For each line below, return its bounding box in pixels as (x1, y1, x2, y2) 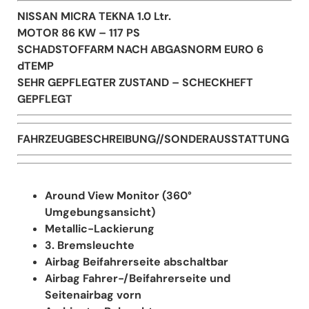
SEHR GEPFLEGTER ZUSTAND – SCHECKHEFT (17, 74, 253, 90)
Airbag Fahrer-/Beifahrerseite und (45, 270, 230, 286)
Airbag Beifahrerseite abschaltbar (45, 254, 228, 269)
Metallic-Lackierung (45, 221, 154, 236)
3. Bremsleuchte (45, 237, 134, 252)
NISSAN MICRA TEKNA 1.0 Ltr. (17, 8, 171, 23)
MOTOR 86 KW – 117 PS (17, 25, 140, 40)
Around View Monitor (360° (45, 188, 192, 203)
